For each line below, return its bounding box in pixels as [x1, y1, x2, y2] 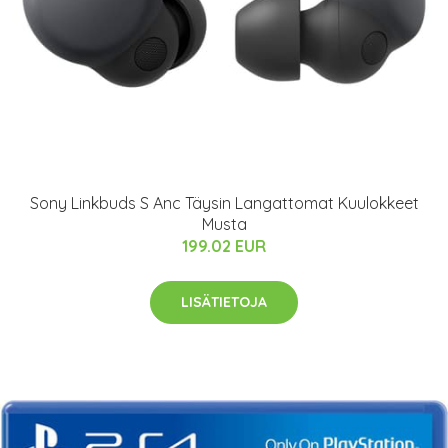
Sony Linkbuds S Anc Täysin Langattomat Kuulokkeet [29, 192, 419, 213]
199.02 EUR [182, 235, 266, 256]
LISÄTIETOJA [181, 292, 267, 311]
